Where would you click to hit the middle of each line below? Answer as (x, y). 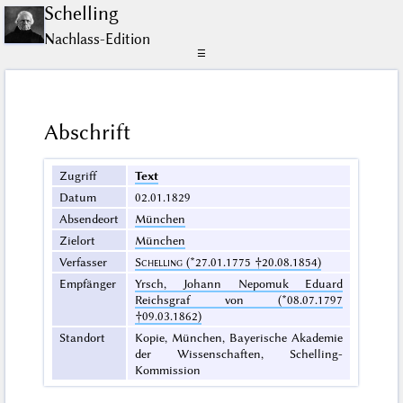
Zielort (78, 241)
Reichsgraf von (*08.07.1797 (239, 300)
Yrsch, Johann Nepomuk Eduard (239, 284)
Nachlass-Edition (98, 39)
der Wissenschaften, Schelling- (239, 354)
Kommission (168, 370)
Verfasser (84, 262)
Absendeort (90, 219)
